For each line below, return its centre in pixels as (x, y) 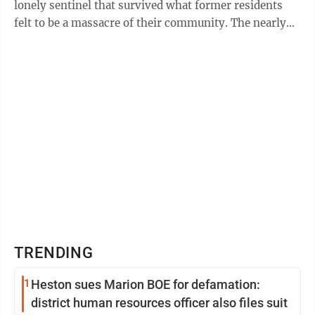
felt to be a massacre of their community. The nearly (150, 23)
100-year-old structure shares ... (99, 40)
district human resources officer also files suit (159, 303)
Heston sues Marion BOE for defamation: (146, 284)
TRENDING (54, 253)
